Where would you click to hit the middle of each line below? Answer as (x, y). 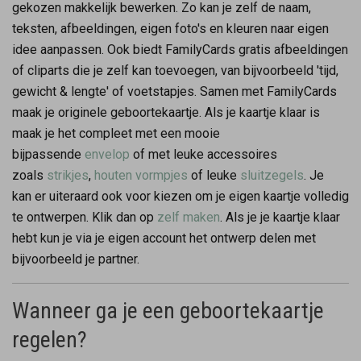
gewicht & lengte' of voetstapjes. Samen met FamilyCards (174, 91)
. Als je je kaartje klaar (280, 217)
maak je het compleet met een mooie (116, 133)
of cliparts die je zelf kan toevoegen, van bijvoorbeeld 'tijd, (175, 70)
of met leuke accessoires (203, 154)
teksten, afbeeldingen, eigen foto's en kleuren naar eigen (170, 28)
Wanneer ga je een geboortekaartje (168, 310)
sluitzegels (272, 175)
